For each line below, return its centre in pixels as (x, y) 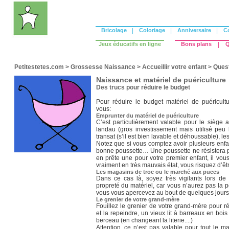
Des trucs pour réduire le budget (143, 87)
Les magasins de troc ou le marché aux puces (157, 172)
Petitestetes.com (39, 67)
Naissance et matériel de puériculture (161, 80)
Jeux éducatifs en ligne (130, 44)
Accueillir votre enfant (174, 67)
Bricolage (114, 30)
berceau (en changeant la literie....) (144, 220)
